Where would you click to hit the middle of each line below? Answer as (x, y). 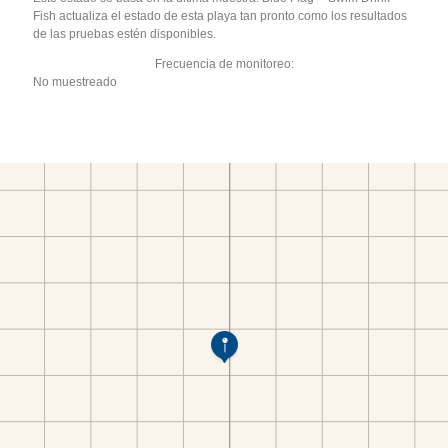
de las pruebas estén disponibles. (125, 33)
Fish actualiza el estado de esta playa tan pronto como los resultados (220, 15)
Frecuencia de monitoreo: (224, 63)
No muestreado (75, 81)
